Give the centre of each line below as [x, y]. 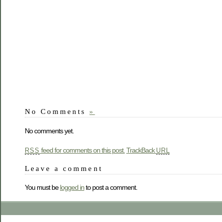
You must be [42, 188]
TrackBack [141, 150]
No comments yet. [49, 131]
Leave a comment [64, 168]
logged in [72, 188]
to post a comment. [111, 188]
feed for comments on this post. [82, 150]
